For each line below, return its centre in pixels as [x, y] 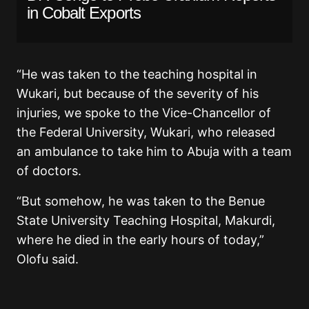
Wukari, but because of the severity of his [138, 93]
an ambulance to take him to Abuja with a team [154, 151]
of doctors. [49, 170]
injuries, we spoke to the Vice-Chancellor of [144, 112]
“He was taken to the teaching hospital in [137, 74]
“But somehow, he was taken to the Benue [141, 201]
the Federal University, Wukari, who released [146, 132]
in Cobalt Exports [86, 12]
